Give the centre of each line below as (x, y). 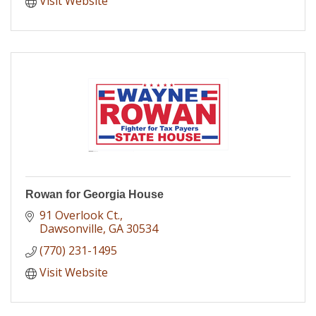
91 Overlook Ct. (80, 215)
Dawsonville (71, 228)
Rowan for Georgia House (95, 194)
